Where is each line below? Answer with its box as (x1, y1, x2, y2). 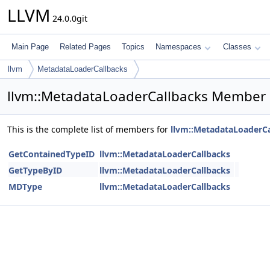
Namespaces (155, 42, 201, 51)
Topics (122, 42, 145, 51)
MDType (8, 181, 42, 192)
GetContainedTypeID (8, 148, 95, 160)
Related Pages (60, 42, 111, 51)
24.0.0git (50, 13, 87, 24)
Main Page (11, 42, 49, 51)
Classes (223, 42, 251, 51)
